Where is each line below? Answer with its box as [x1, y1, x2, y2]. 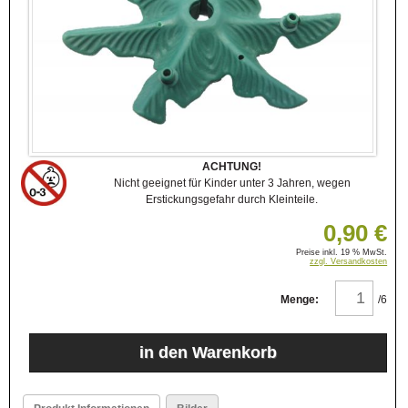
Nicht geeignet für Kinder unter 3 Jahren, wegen [113, 177, 351, 190]
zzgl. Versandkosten [310, 257, 388, 267]
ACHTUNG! [202, 160, 261, 174]
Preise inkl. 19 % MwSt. [296, 248, 388, 258]
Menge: [280, 293, 319, 307]
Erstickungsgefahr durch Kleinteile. [146, 193, 318, 207]
